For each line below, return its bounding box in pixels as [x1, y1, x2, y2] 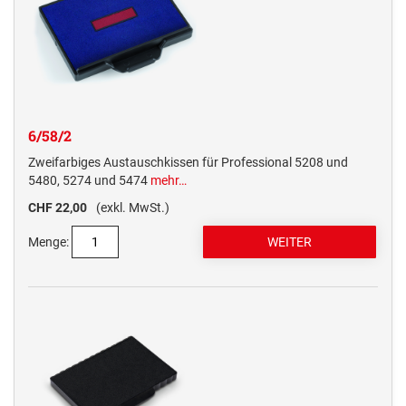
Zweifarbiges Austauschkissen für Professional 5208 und [28, 155, 348, 170]
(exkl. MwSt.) [96, 200, 169, 216]
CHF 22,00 [28, 200, 87, 216]
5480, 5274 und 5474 [28, 173, 150, 188]
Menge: [28, 235, 69, 250]
